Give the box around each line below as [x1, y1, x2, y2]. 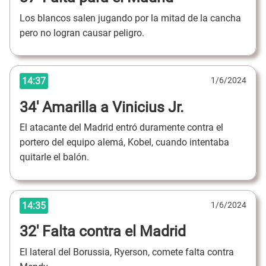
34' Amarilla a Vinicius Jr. [20, 98, 184, 116]
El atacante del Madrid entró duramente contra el [20, 122, 223, 134]
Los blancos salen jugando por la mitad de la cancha [20, 12, 241, 24]
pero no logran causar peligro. [20, 27, 147, 39]
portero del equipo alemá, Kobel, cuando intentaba [20, 137, 229, 148]
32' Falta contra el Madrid [20, 223, 186, 240]
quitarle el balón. [20, 151, 91, 163]
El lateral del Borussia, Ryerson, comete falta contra [20, 246, 234, 258]
